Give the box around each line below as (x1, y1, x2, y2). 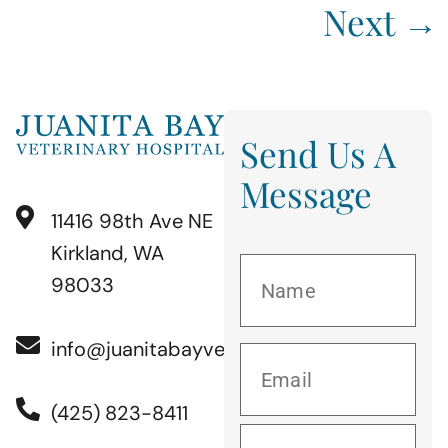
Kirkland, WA (51, 240, 164, 267)
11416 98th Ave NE (51, 208, 213, 235)
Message (240, 169, 372, 217)
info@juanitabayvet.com (51, 336, 278, 363)
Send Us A (240, 129, 396, 177)
